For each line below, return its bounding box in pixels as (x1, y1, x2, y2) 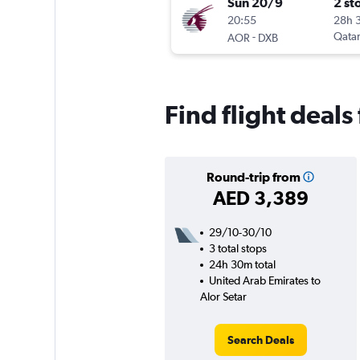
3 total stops (208, 242, 267, 256)
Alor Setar (199, 290, 247, 304)
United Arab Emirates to (208, 274, 321, 288)
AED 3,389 (212, 186, 309, 210)
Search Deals (227, 333, 294, 347)
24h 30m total (208, 258, 276, 272)
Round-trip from (206, 170, 301, 185)
